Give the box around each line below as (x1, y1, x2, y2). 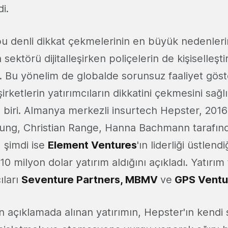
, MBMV (120, 174, 160, 186)
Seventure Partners (21, 174, 120, 186)
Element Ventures (48, 139, 137, 152)
